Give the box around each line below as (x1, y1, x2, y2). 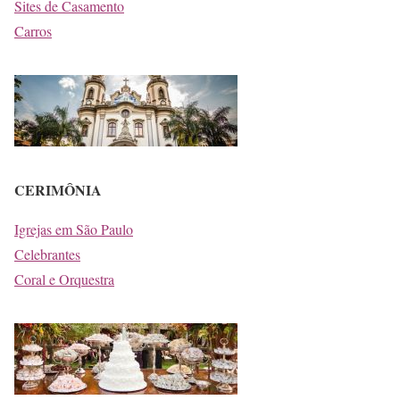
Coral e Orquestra (14, 269, 114, 288)
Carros (14, 21, 52, 40)
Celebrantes (14, 244, 80, 263)
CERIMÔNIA (14, 179, 106, 200)
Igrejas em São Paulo (14, 219, 133, 238)
